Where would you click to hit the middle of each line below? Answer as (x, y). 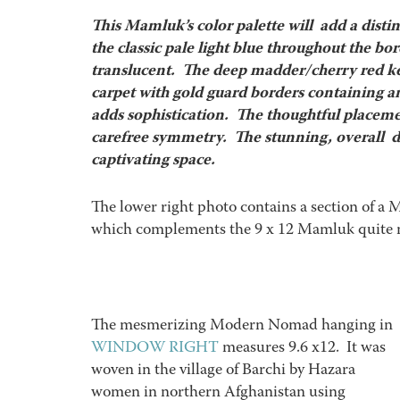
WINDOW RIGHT (155, 349)
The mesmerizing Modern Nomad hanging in (242, 326)
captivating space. (153, 161)
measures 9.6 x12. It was (302, 349)
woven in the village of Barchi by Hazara (223, 371)
